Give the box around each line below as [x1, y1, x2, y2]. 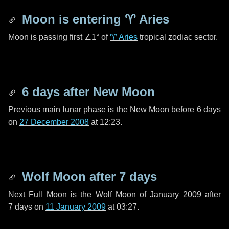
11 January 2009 [45, 202, 106, 211]
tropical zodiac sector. [138, 33, 218, 41]
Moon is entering [18, 12, 125, 26]
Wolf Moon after [18, 170, 119, 184]
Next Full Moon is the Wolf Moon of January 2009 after [8, 190, 221, 199]
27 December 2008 [19, 118, 89, 126]
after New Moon [60, 85, 155, 99]
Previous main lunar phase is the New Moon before [8, 105, 197, 114]
